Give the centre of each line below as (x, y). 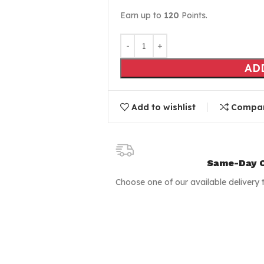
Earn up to (142, 15)
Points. (193, 15)
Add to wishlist (164, 108)
